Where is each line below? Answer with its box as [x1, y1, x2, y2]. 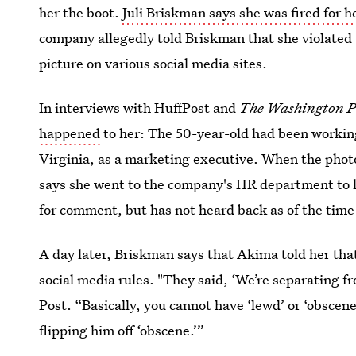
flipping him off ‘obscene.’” [39, 321, 205, 339]
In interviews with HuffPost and [39, 99, 240, 117]
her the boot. [39, 3, 123, 21]
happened [39, 124, 101, 142]
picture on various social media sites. [39, 54, 268, 72]
